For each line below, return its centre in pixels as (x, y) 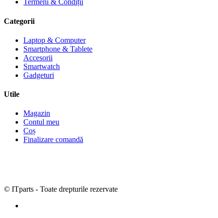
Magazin (37, 113)
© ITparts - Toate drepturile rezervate (61, 189)
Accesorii (38, 57)
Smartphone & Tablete (58, 49)
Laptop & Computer (54, 40)
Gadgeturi (39, 75)
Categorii (19, 21)
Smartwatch (42, 66)
